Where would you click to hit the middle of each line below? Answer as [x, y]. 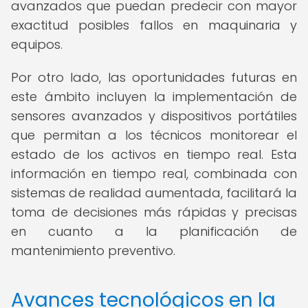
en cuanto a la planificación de [154, 231]
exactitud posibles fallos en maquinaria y [154, 25]
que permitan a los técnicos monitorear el [154, 135]
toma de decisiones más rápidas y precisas [154, 212]
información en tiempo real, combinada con [154, 174]
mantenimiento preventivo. [93, 251]
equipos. [37, 44]
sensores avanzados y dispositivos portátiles [154, 116]
